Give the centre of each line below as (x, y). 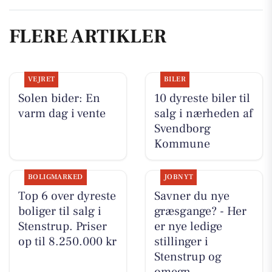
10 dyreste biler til (202, 98)
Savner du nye (192, 196)
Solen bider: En (59, 98)
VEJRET (41, 79)
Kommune (182, 144)
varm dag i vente (62, 113)
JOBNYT (178, 177)
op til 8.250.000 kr (67, 241)
